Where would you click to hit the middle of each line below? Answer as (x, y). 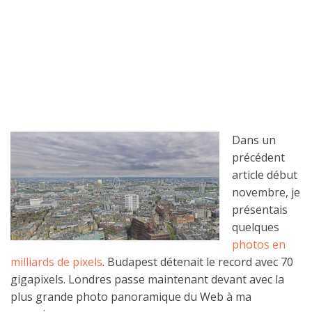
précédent (258, 158)
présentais (260, 210)
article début (265, 175)
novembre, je (266, 193)
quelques (256, 227)
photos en (259, 245)
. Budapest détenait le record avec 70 (198, 262)
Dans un (254, 140)
